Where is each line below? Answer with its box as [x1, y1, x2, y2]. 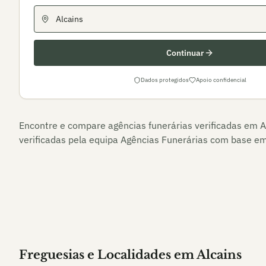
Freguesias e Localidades [19, 248, 171, 262]
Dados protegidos [141, 76, 189, 84]
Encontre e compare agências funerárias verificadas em [19, 119, 260, 131]
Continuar [166, 47, 204, 58]
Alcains [197, 248, 242, 262]
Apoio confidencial [196, 76, 246, 84]
